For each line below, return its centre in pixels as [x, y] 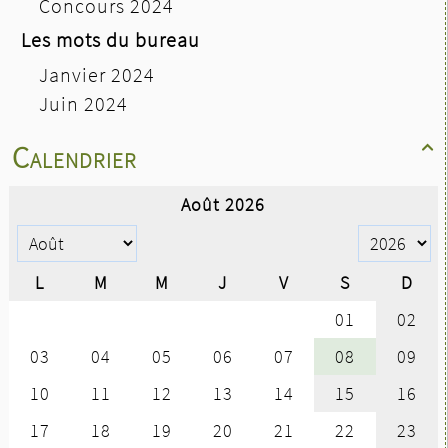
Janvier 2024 [97, 74]
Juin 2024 [83, 103]
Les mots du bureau [110, 39]
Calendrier [74, 156]
